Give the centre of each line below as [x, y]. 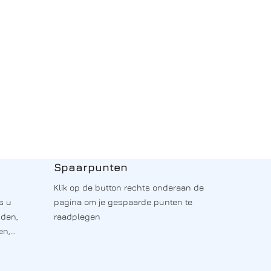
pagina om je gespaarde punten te [123, 201]
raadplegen [77, 216]
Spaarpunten [90, 167]
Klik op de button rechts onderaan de [129, 187]
